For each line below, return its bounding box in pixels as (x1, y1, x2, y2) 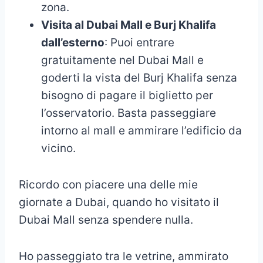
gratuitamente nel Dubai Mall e (41, 53, 204, 67)
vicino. (41, 141, 76, 155)
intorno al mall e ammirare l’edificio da (41, 123, 242, 137)
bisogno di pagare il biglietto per (41, 88, 213, 102)
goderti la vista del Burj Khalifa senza (41, 70, 237, 85)
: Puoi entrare (104, 35, 174, 49)
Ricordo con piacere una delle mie (19, 177, 198, 191)
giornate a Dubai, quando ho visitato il (19, 195, 219, 209)
